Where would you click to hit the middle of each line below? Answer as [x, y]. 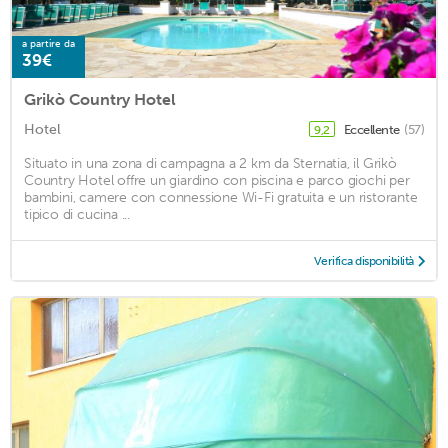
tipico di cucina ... [77, 215]
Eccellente [372, 130]
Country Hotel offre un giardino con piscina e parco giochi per [217, 181]
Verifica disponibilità [363, 261]
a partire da [48, 44]
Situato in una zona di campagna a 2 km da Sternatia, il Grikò [210, 164]
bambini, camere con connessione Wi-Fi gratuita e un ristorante [221, 198]
